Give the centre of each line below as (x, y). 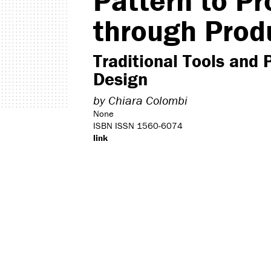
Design (120, 79)
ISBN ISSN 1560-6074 (138, 126)
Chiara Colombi (148, 100)
